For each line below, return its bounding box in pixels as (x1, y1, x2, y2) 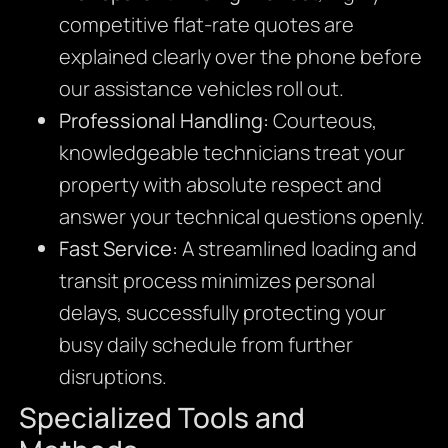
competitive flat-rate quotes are (58, 10, 354, 38)
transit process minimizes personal (58, 266, 375, 294)
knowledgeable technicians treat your (58, 138, 405, 166)
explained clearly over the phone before (58, 42, 422, 70)
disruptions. (58, 362, 167, 390)
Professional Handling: (58, 106, 269, 134)
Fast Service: (58, 234, 178, 262)
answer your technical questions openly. (58, 202, 425, 230)
